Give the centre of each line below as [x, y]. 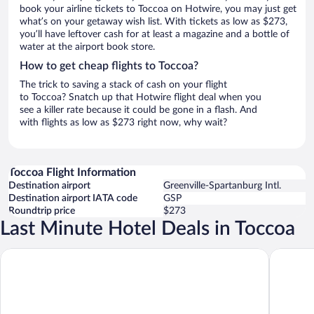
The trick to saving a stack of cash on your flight [123, 84]
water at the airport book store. [87, 47]
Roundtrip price [42, 211]
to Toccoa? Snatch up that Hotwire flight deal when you [141, 97]
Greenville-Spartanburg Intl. [222, 185]
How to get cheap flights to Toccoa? [109, 66]
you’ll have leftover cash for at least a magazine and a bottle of [155, 34]
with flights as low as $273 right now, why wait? [123, 122]
